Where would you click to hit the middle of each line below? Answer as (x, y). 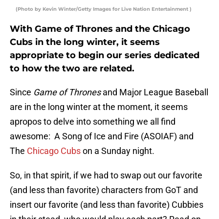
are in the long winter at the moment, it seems (99, 107)
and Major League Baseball (154, 92)
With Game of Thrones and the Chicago (100, 29)
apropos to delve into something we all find (93, 122)
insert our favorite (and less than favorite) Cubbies (107, 205)
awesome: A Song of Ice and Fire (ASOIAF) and (102, 136)
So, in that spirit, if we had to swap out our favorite (106, 175)
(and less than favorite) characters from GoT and (104, 190)
